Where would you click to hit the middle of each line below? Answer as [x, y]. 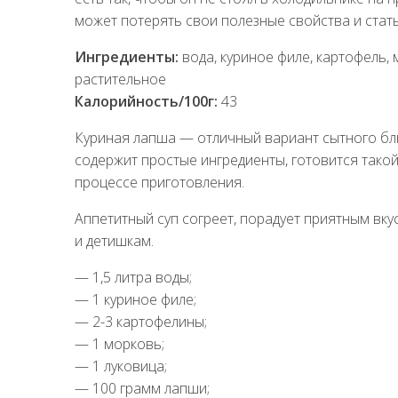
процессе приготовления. [159, 182]
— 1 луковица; [121, 366]
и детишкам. [114, 240]
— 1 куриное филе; [135, 299]
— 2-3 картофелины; [141, 321]
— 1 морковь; [119, 343]
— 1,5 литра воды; [133, 277]
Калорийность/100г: [146, 101]
